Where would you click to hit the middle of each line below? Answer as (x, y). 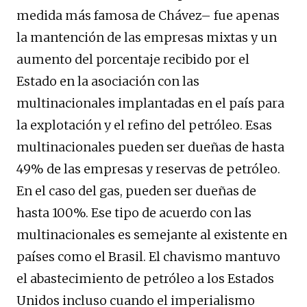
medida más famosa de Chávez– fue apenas (148, 15)
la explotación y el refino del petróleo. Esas (144, 125)
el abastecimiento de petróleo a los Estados (145, 278)
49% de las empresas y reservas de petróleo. (148, 169)
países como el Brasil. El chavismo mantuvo (148, 256)
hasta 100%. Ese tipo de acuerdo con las (134, 212)
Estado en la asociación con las (108, 81)
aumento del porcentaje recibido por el (133, 59)
